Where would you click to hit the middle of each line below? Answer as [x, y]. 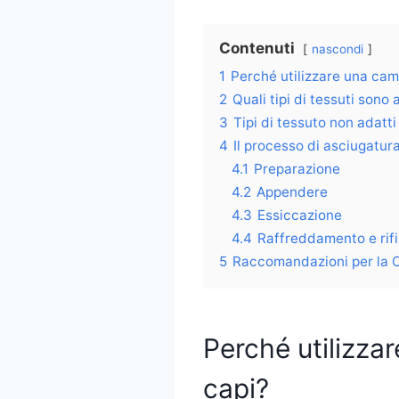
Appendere [292, 191]
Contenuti [257, 48]
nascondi [338, 49]
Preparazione [297, 168]
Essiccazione [300, 215]
